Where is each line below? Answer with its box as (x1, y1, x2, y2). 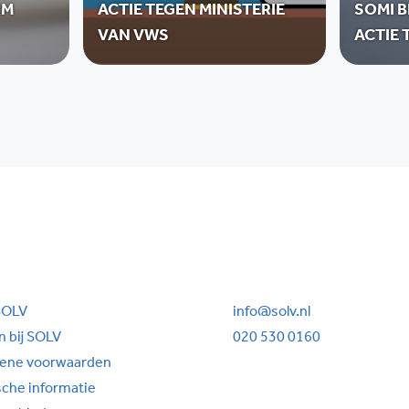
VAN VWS (97, 29, 169, 47)
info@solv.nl (233, 306, 310, 321)
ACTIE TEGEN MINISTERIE (97, 4, 285, 21)
